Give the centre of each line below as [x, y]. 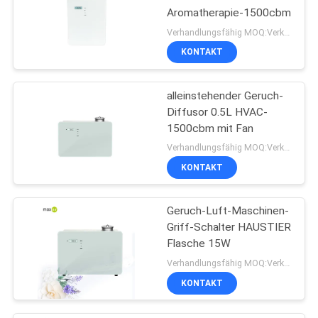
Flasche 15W [199, 244]
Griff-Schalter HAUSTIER [229, 227]
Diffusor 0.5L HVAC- [218, 112]
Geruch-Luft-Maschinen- [228, 211]
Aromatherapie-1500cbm [229, 12]
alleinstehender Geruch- [225, 95]
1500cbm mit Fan [210, 128]
